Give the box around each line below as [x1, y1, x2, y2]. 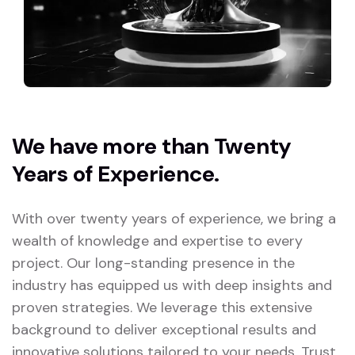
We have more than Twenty [12, 132, 292, 162]
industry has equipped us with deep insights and [12, 276, 332, 296]
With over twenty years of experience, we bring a [12, 209, 336, 229]
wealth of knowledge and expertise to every [12, 231, 303, 251]
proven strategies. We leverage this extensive [12, 298, 312, 318]
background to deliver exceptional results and [12, 320, 316, 340]
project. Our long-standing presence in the [12, 254, 295, 273]
